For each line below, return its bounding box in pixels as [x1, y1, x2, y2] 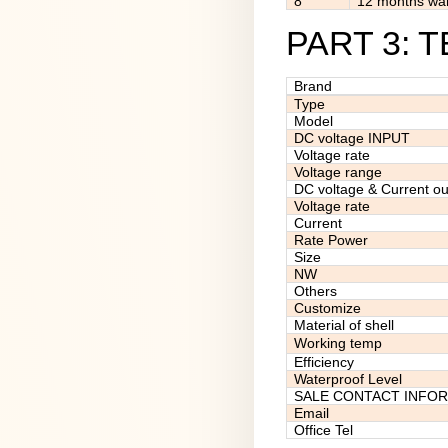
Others [294, 283, 337, 299]
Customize [294, 300, 361, 316]
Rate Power [294, 232, 368, 248]
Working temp [294, 335, 382, 351]
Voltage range [294, 164, 382, 180]
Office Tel [294, 422, 353, 438]
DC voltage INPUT [294, 130, 410, 146]
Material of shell [294, 317, 394, 333]
